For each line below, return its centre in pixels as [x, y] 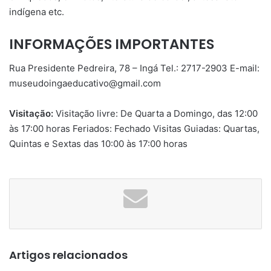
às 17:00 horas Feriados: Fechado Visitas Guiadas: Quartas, [134, 129]
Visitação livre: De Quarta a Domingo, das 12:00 [157, 114]
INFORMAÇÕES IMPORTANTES [112, 44]
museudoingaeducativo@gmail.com [85, 83]
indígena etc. [37, 11]
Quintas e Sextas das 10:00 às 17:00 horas [98, 144]
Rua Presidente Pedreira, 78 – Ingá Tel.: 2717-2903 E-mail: [134, 68]
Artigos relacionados [68, 255]
